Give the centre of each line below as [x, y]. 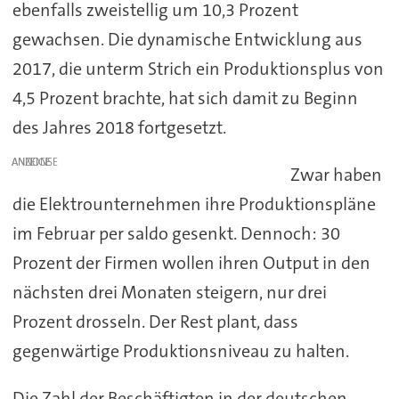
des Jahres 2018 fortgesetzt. [119, 128]
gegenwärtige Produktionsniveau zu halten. [180, 351]
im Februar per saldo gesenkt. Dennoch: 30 [176, 234]
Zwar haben [337, 175]
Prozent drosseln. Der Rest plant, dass [155, 322]
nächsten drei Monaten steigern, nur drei [169, 293]
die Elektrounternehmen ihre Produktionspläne [194, 204]
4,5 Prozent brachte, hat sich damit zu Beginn [185, 98]
